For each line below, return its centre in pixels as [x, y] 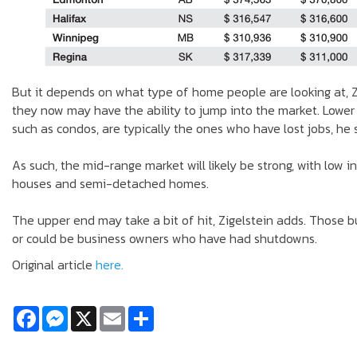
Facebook [66, 312]
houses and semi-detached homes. [110, 183]
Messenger [97, 312]
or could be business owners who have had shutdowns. [165, 238]
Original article [54, 264]
